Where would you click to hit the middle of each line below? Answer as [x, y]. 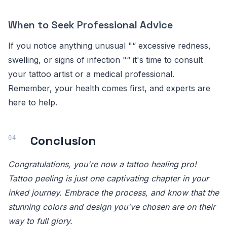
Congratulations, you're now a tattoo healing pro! [102, 164]
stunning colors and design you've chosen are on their [112, 206]
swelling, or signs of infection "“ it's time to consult [105, 60]
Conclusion [63, 140]
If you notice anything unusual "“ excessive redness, [109, 45]
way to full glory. [40, 221]
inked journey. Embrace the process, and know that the [113, 192]
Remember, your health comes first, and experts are [109, 88]
